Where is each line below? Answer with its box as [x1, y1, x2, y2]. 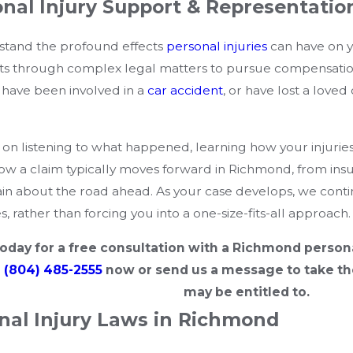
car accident [147, 83, 224, 98]
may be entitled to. [183, 284, 310, 299]
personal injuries [166, 39, 268, 54]
